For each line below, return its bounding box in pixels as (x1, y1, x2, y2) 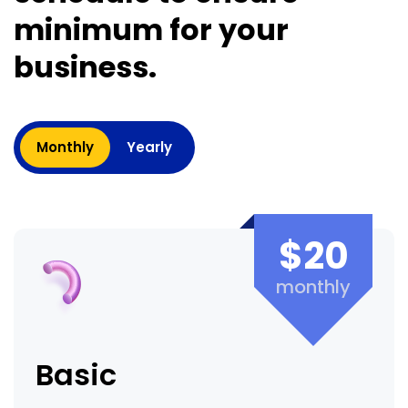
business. (14, 46, 157, 88)
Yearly (127, 138, 172, 158)
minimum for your (14, 9, 289, 51)
